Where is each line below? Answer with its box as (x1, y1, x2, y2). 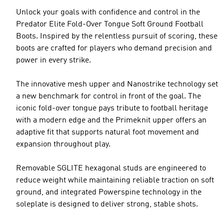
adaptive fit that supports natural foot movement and (16, 128, 199, 136)
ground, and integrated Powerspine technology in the (16, 188, 201, 196)
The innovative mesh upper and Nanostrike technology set (16, 80, 218, 88)
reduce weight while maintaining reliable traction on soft (16, 176, 214, 184)
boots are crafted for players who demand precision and (16, 44, 212, 52)
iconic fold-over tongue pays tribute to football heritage (16, 104, 208, 112)
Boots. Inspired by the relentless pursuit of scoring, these (16, 32, 217, 40)
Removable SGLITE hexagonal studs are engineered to (16, 164, 206, 172)
